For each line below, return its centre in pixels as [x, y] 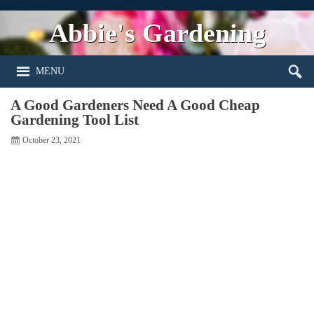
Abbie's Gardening [157, 33]
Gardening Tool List [75, 120]
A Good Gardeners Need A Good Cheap [136, 105]
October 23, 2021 [52, 140]
